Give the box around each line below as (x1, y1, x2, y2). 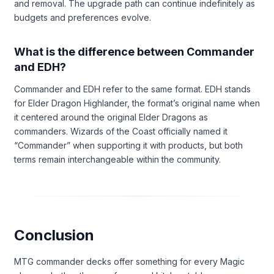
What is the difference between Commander (14, 45, 254, 58)
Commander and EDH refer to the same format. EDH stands (14, 83, 251, 94)
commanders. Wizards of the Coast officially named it (14, 125, 228, 136)
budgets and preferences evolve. (14, 12, 151, 23)
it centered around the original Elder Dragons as (14, 111, 208, 122)
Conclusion (14, 226, 94, 244)
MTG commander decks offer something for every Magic (14, 256, 245, 267)
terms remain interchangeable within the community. (14, 154, 221, 165)
